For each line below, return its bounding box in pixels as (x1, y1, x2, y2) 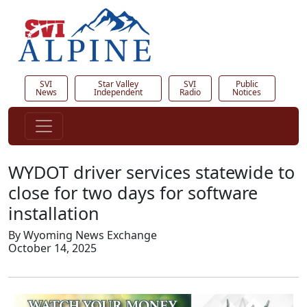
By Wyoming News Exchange (8, 228, 157, 243)
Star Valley (97, 78, 138, 90)
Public (235, 78, 258, 90)
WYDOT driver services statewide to (8, 160, 295, 184)
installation (8, 201, 99, 225)
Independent (93, 86, 143, 99)
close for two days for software (8, 181, 258, 205)
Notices (232, 86, 262, 99)
